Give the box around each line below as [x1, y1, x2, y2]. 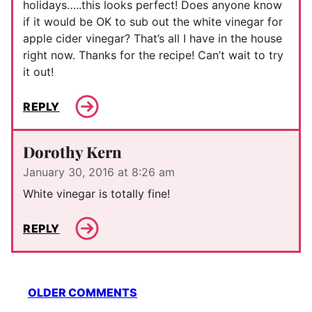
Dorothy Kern [23, 141, 122, 163]
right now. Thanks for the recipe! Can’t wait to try [23, 48, 283, 63]
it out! [23, 65, 54, 79]
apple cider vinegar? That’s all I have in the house [23, 31, 282, 46]
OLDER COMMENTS [28, 286, 137, 300]
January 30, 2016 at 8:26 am [23, 165, 175, 180]
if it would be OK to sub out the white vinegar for [23, 15, 283, 29]
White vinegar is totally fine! [23, 187, 170, 201]
